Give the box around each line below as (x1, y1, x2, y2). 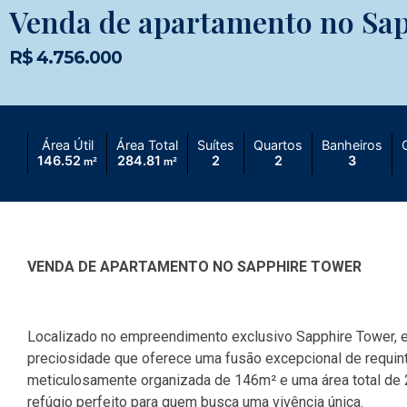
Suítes (197, 136, 234, 153)
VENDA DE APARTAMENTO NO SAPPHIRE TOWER (27, 257, 362, 275)
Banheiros (322, 136, 382, 153)
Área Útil (41, 136, 94, 153)
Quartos (253, 136, 303, 153)
